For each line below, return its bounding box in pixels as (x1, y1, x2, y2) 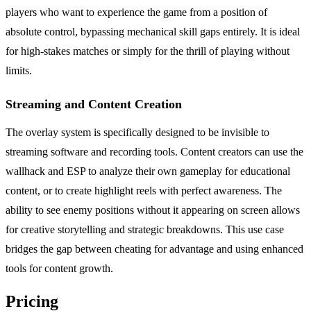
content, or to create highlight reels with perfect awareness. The (6, 185, 282, 197)
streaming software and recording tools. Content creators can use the (6, 146, 303, 158)
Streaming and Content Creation (6, 97, 182, 112)
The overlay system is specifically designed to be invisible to (6, 126, 269, 139)
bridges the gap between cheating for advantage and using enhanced (6, 243, 303, 255)
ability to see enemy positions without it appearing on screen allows (6, 204, 300, 217)
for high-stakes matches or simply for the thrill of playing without (6, 45, 289, 58)
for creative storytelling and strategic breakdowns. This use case (6, 224, 284, 236)
